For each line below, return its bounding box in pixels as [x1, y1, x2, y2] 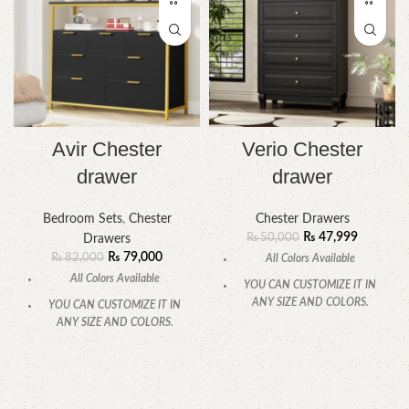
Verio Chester [242, 138, 362, 162]
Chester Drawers [255, 213, 350, 226]
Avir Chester [52, 138, 162, 162]
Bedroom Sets [42, 213, 122, 226]
